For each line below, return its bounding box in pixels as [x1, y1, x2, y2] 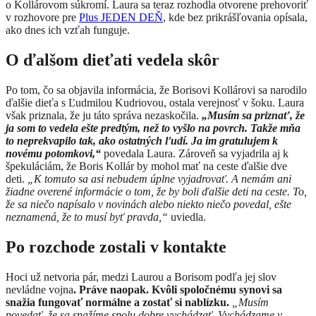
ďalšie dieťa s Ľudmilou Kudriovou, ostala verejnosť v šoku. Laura [6, 97, 304, 109]
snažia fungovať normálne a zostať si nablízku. [6, 296, 229, 308]
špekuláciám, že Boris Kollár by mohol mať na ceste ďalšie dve [6, 160, 287, 173]
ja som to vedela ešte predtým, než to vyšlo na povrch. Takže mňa [6, 122, 300, 135]
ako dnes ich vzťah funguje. [6, 24, 133, 37]
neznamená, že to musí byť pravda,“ [6, 211, 168, 224]
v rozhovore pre [6, 11, 79, 24]
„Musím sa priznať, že [202, 109, 305, 122]
